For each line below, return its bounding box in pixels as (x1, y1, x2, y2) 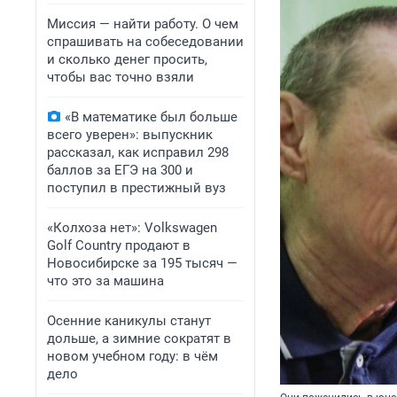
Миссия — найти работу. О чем (47, 16, 238, 32)
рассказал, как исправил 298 (47, 144, 229, 160)
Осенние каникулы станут (47, 313, 211, 329)
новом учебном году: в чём (47, 348, 218, 364)
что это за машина (47, 273, 164, 289)
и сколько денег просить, (47, 51, 207, 67)
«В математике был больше (65, 109, 237, 125)
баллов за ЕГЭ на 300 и (47, 162, 193, 178)
